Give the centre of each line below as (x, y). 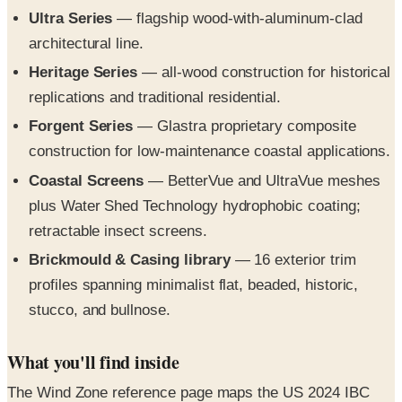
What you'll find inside (93, 319)
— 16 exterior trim (293, 217)
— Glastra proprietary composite (245, 84)
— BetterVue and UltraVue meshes (262, 138)
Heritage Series (83, 31)
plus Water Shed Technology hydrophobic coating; (195, 163)
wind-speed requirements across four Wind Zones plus (189, 375)
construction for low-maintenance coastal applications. (210, 109)
